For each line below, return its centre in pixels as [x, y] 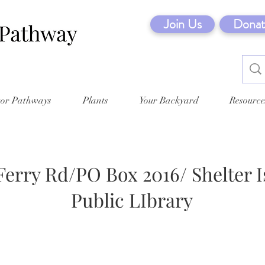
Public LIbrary [132, 199]
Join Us [182, 24]
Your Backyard [169, 100]
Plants [95, 100]
